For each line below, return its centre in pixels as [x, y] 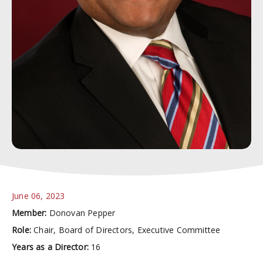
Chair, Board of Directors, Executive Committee [127, 230]
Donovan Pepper [82, 213]
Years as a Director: [50, 247]
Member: [31, 213]
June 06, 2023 [38, 196]
